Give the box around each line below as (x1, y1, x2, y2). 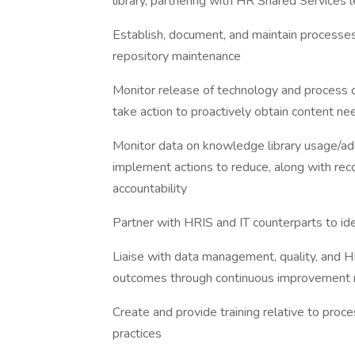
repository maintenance (113, 48, 241, 65)
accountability (113, 180, 187, 197)
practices (113, 325, 162, 342)
